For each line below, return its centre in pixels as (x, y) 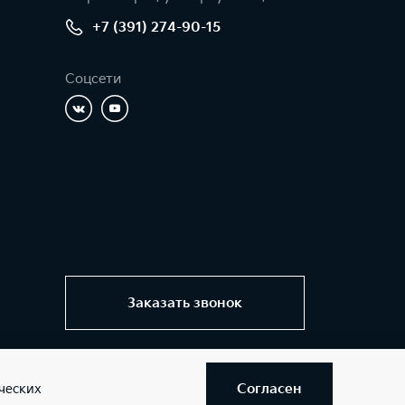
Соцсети (93, 79)
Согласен (269, 389)
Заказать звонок (185, 303)
